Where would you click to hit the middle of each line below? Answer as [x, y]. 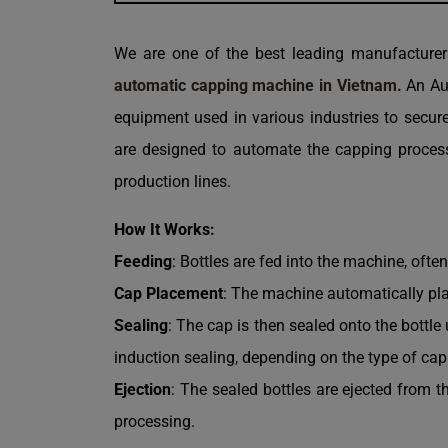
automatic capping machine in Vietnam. [258, 85]
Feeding [143, 261]
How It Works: [164, 229]
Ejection [142, 389]
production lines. [172, 181]
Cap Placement [168, 293]
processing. [154, 421]
